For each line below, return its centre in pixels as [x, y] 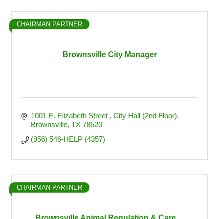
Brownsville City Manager [109, 55]
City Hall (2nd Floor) [145, 116]
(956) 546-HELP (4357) [68, 139]
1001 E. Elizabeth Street [70, 116]
